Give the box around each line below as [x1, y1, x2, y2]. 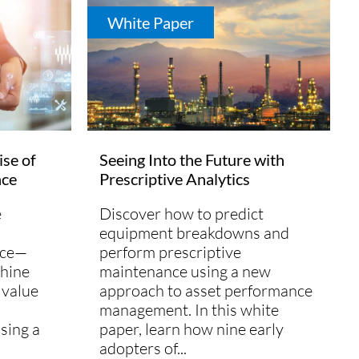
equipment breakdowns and [99, 222, 289, 243]
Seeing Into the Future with [99, 149, 284, 169]
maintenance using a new [99, 260, 271, 281]
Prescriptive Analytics [99, 168, 250, 188]
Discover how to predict [99, 203, 264, 224]
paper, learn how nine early [99, 318, 284, 339]
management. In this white [99, 299, 279, 320]
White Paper [107, 12, 194, 32]
